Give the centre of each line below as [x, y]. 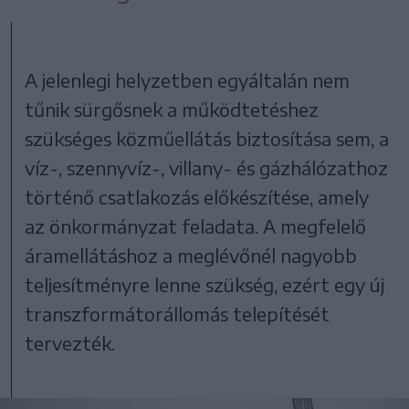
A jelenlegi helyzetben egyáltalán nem [188, 79]
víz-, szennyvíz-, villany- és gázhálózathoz [207, 167]
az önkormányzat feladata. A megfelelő [196, 225]
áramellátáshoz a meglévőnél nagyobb [191, 255]
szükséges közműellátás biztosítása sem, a [207, 138]
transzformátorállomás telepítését [178, 313]
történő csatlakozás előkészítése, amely [197, 196]
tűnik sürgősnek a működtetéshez [172, 109]
